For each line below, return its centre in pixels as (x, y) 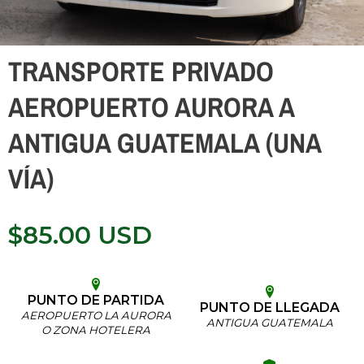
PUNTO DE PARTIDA (96, 300)
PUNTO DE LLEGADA (270, 308)
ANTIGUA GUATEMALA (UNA (165, 143)
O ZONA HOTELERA (96, 330)
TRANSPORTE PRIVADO (141, 71)
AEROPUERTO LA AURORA (96, 315)
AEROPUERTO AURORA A (151, 107)
